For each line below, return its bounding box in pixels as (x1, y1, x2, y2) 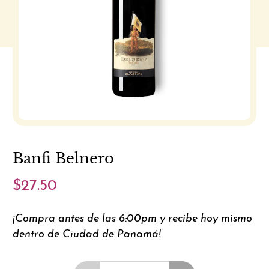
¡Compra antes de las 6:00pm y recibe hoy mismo (13, 213, 253, 225)
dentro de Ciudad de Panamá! (13, 229, 162, 241)
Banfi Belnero (13, 150, 115, 168)
